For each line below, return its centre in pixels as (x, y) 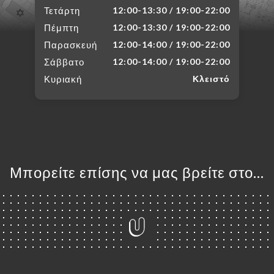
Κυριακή (63, 79)
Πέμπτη (61, 28)
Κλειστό (211, 79)
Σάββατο (64, 62)
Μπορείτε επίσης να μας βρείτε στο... (137, 172)
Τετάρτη (62, 10)
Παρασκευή (71, 45)
